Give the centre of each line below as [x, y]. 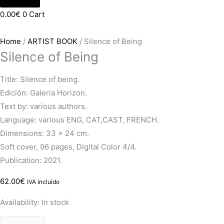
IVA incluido [43, 182]
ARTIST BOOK [52, 41]
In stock [55, 202]
